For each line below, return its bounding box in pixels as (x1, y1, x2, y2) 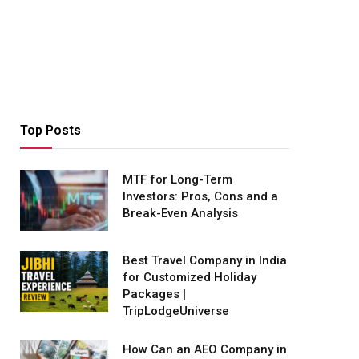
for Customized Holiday (123, 270, 256, 284)
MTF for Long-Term (123, 172, 232, 187)
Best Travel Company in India (123, 253, 287, 268)
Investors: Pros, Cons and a (123, 189, 278, 204)
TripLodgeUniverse (123, 304, 229, 318)
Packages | (123, 287, 186, 301)
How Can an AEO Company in (123, 342, 287, 357)
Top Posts (20, 123, 81, 138)
